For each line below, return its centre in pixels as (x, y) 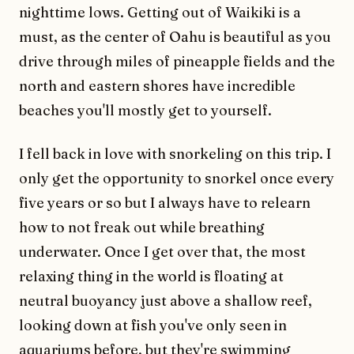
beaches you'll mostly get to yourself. (145, 110)
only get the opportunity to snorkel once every (177, 178)
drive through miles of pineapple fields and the (177, 61)
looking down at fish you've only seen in (153, 325)
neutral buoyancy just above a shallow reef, (166, 300)
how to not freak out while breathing (142, 227)
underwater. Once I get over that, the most (162, 251)
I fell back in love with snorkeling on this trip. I (175, 153)
